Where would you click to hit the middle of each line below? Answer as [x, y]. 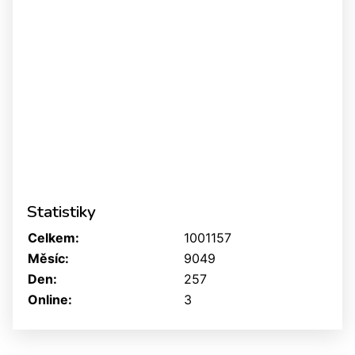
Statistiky [61, 212]
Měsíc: [48, 259]
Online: [50, 300]
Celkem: [53, 238]
